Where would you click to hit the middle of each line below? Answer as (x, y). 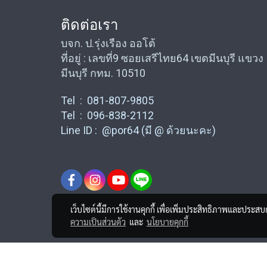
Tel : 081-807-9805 (107, 100)
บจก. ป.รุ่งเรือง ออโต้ (108, 43)
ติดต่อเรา (89, 25)
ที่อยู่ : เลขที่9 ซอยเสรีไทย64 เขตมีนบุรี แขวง (162, 58)
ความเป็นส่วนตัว (98, 222)
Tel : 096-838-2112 (107, 115)
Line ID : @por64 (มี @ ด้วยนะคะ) (138, 130)
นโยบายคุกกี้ (167, 222)
